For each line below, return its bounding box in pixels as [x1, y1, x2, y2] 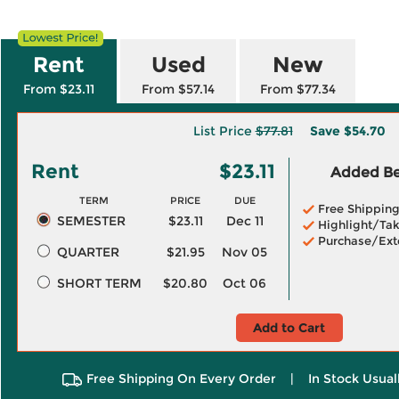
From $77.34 [259, 81, 336, 97]
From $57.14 [142, 81, 215, 97]
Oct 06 [223, 275, 266, 291]
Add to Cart [253, 320, 325, 336]
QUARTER [56, 244, 119, 260]
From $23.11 [23, 81, 94, 97]
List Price [192, 123, 256, 139]
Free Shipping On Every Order [85, 370, 276, 387]
